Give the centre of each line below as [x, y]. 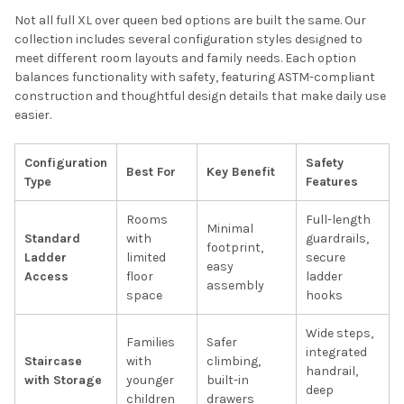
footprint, [235, 248]
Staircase [53, 362]
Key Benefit [241, 172]
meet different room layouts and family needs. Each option [185, 59]
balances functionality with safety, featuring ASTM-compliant [195, 78]
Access [46, 277]
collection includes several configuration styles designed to [188, 40]
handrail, [332, 372]
